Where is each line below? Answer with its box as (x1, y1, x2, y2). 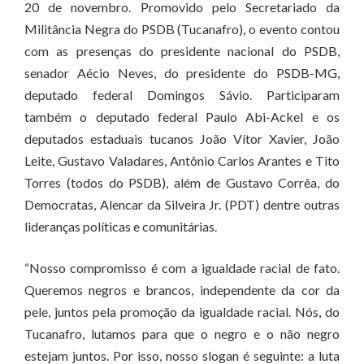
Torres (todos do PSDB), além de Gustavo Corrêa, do (24, 175, 340, 190)
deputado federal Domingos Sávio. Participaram (24, 87, 340, 102)
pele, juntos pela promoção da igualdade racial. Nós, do (24, 304, 340, 319)
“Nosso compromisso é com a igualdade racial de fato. (24, 260, 340, 275)
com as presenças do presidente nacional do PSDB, (24, 43, 340, 58)
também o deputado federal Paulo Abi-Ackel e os (24, 109, 340, 124)
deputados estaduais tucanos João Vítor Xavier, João (24, 131, 340, 146)
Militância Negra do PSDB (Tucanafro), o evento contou (24, 21, 340, 37)
